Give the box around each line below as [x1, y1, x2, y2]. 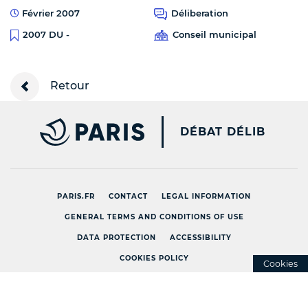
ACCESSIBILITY [169, 232, 232, 242]
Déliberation [171, 8, 228, 19]
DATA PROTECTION [76, 232, 156, 242]
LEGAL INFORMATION [162, 191, 251, 201]
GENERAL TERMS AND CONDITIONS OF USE [64, 212, 244, 221]
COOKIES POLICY [119, 253, 189, 263]
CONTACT [109, 191, 148, 201]
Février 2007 [19, 8, 80, 19]
